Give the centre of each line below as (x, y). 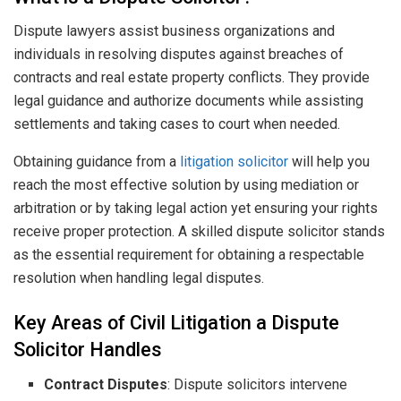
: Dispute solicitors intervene (258, 384)
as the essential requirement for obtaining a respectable (189, 255)
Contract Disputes (106, 384)
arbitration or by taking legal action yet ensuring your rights (196, 209)
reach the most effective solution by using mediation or (186, 185)
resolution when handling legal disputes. (139, 278)
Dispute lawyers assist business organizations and (174, 31)
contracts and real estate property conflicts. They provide (192, 78)
